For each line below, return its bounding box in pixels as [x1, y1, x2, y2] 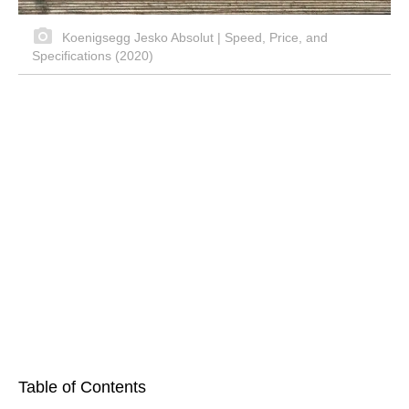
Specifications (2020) [32, 47, 153, 63]
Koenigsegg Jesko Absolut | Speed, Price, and [58, 29, 328, 45]
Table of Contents [18, 377, 146, 396]
